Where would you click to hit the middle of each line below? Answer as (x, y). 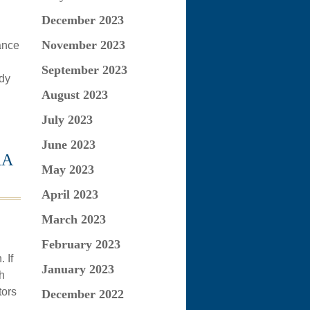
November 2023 (83, 45)
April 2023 (70, 194)
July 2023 (67, 120)
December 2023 (82, 20)
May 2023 (67, 170)
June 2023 (68, 145)
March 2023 (73, 219)
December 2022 (82, 294)
